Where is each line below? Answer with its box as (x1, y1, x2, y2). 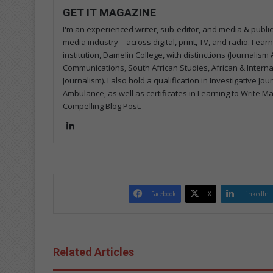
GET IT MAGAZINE (63, 5, 156, 19)
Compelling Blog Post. (63, 100, 141, 112)
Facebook (151, 189, 176, 198)
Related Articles (53, 245, 134, 258)
